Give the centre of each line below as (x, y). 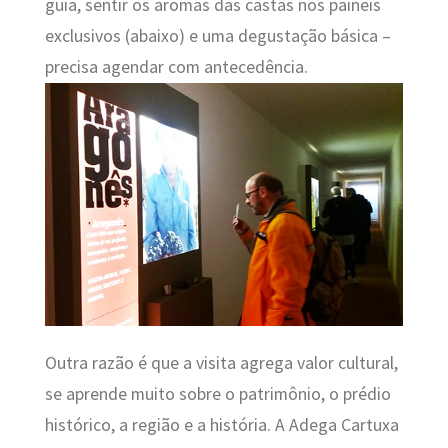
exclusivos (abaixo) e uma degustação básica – (217, 35)
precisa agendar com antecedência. (176, 66)
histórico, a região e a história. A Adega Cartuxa (221, 425)
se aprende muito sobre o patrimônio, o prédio (217, 394)
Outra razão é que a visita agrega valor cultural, (221, 363)
